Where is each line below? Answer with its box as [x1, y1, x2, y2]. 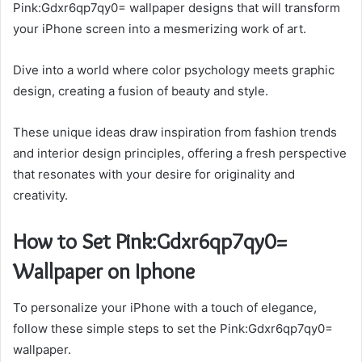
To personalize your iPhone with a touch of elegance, [13, 299, 317, 315]
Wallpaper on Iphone [13, 258, 195, 285]
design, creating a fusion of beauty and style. [13, 83, 268, 99]
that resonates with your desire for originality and [13, 166, 295, 183]
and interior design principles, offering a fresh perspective [13, 145, 347, 162]
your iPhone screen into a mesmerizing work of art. [13, 21, 306, 37]
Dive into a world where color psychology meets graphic [13, 62, 335, 78]
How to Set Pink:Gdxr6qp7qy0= [13, 228, 288, 255]
